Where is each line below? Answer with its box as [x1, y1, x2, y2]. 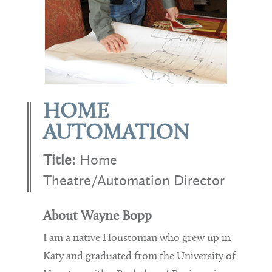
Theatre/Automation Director [42, 171, 225, 189]
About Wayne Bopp [42, 209, 152, 224]
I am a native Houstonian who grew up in [42, 233, 231, 245]
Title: [42, 151, 80, 169]
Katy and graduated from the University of [42, 251, 236, 263]
